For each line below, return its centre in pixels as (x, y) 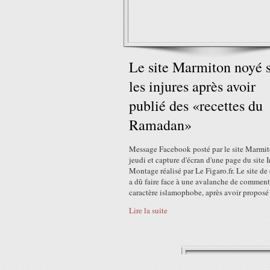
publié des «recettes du (196, 105)
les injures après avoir (192, 86)
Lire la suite (148, 210)
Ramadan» (160, 125)
